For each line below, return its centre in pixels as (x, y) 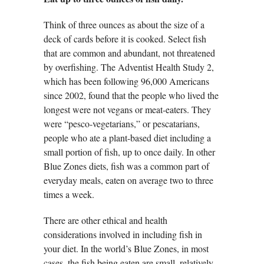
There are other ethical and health (105, 220)
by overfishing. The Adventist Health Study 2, (129, 67)
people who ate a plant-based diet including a (127, 138)
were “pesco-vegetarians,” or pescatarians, (122, 124)
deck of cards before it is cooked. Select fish (125, 39)
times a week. (69, 194)
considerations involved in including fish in (123, 235)
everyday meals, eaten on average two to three (128, 180)
